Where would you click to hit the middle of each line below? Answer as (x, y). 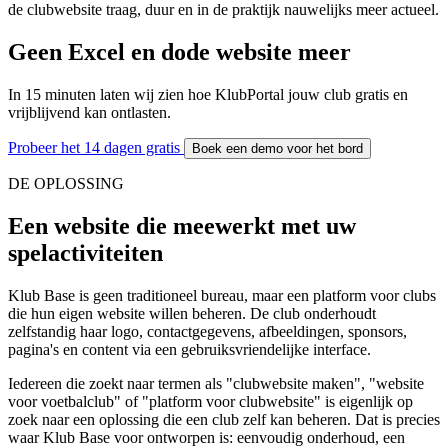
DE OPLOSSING (66, 183)
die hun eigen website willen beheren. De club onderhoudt (192, 313)
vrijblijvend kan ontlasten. (89, 112)
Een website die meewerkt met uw (182, 225)
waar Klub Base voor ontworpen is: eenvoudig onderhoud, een (206, 437)
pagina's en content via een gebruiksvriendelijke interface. (189, 349)
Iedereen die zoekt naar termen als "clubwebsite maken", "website (216, 383)
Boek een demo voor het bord (277, 148)
